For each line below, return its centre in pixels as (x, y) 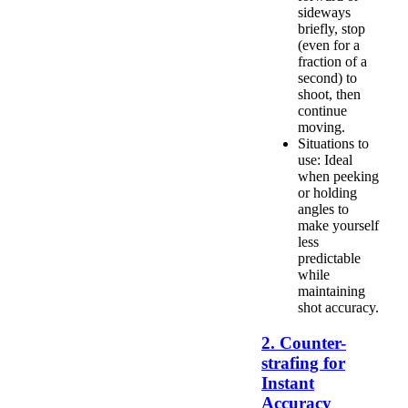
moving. (321, 127)
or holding (327, 193)
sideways (324, 13)
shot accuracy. (338, 308)
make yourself (338, 226)
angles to (323, 209)
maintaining (331, 291)
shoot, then (329, 95)
